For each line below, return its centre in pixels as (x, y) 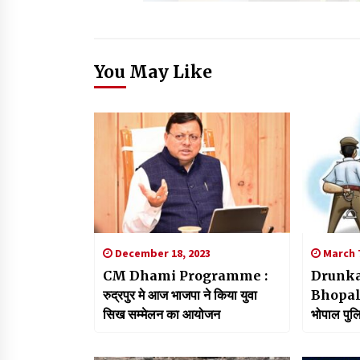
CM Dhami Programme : (185, 275)
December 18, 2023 (162, 253)
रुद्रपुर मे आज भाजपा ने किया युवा (180, 295)
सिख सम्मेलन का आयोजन (162, 314)
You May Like (153, 72)
